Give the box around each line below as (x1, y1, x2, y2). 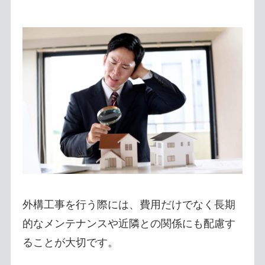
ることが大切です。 (22, 237, 118, 249)
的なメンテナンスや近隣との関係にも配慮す (22, 218, 235, 230)
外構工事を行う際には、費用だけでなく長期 (22, 199, 235, 211)
